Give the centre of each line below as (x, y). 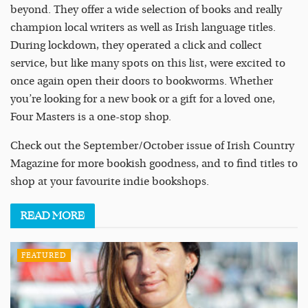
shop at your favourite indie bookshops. (110, 181)
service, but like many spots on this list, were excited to (148, 63)
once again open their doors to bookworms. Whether (142, 81)
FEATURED (44, 256)
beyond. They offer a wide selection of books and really (146, 9)
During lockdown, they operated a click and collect (136, 45)
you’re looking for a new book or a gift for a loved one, (143, 99)
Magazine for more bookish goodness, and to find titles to (154, 163)
